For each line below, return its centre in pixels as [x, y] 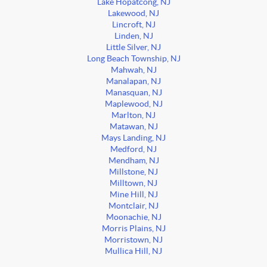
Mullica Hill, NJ [133, 252]
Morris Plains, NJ [133, 229]
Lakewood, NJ [133, 14]
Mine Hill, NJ [133, 195]
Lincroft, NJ [133, 25]
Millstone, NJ [133, 172]
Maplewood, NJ [133, 104]
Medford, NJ [133, 150]
